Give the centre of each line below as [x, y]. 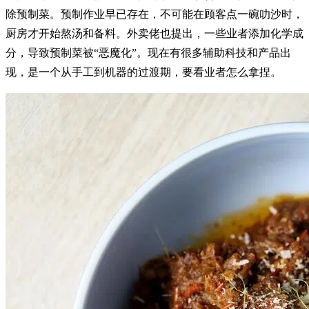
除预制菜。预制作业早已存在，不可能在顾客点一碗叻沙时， [154, 14]
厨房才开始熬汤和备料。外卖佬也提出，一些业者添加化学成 [154, 34]
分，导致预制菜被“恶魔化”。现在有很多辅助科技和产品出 [148, 53]
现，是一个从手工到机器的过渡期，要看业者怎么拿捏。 [143, 72]
